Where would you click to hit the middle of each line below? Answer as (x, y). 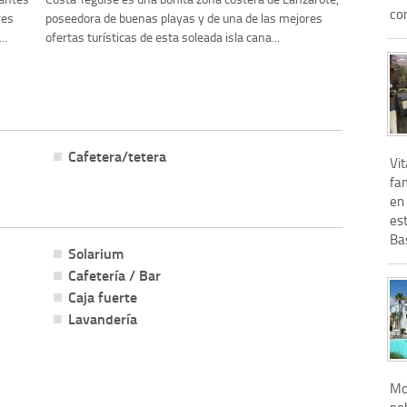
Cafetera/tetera (117, 156)
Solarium (95, 253)
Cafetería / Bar (114, 274)
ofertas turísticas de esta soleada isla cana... (163, 37)
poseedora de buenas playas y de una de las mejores (184, 18)
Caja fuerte (102, 296)
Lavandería (102, 318)
